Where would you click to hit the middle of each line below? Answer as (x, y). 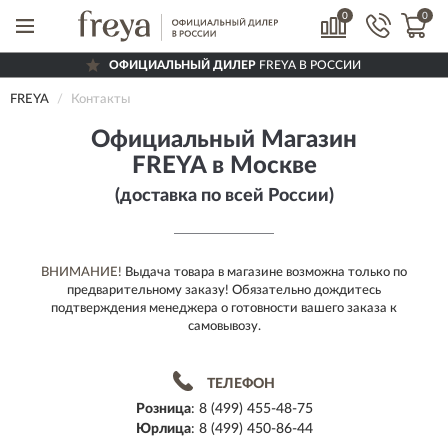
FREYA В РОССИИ (308, 65)
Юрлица (163, 429)
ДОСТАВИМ (179, 87)
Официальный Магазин (224, 140)
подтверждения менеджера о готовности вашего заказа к (224, 308)
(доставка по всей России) (224, 196)
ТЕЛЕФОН (241, 384)
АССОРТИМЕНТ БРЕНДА (263, 109)
